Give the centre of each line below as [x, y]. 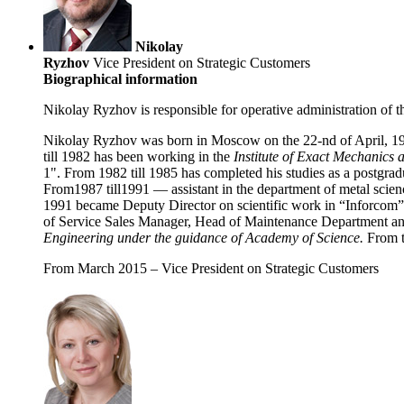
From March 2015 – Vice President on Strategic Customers [211, 269]
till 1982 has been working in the [138, 157]
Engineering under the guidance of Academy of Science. [203, 238]
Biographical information [120, 79]
